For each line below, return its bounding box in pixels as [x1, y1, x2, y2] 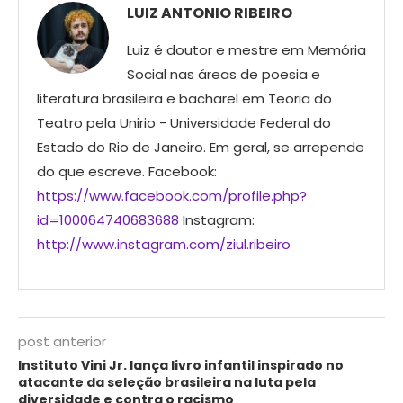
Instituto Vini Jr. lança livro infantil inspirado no [18, 356, 344, 375]
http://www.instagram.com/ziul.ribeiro [37, 235, 291, 255]
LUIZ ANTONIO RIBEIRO [127, 3, 292, 24]
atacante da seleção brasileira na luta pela [18, 373, 316, 392]
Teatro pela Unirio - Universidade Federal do [37, 113, 331, 133]
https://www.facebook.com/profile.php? [37, 186, 307, 206]
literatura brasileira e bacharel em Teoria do [37, 89, 332, 109]
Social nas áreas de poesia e [127, 65, 320, 85]
